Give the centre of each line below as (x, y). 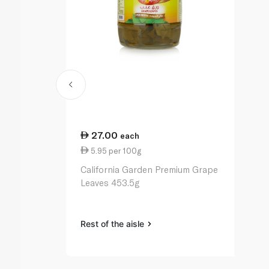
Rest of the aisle (114, 224)
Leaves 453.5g (110, 183)
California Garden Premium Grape (150, 170)
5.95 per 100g (115, 150)
